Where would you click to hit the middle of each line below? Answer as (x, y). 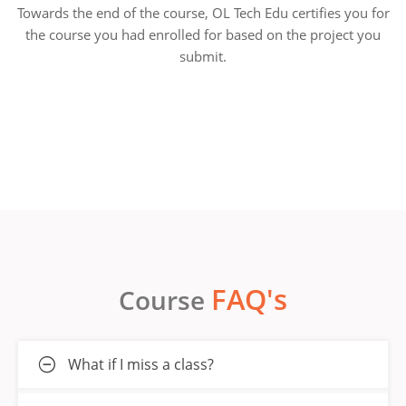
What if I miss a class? (141, 365)
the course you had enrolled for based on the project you (203, 35)
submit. (203, 57)
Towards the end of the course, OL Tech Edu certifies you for (203, 13)
